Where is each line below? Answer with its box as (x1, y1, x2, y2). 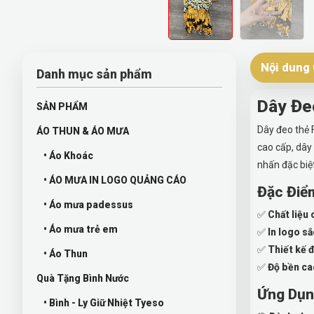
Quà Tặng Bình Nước (36, 272, 129, 284)
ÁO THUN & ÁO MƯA (36, 125, 129, 137)
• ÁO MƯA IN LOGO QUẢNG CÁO (43, 174, 186, 186)
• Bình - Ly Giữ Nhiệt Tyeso (43, 296, 164, 308)
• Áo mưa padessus (43, 198, 133, 210)
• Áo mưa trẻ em (43, 223, 118, 235)
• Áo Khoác (43, 149, 93, 161)
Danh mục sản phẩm (36, 66, 152, 81)
